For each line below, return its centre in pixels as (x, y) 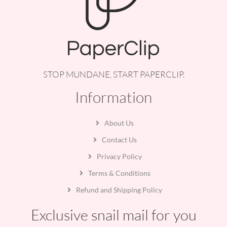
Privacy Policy (119, 157)
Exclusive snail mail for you (113, 215)
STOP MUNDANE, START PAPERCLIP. (113, 74)
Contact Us (119, 140)
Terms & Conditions (119, 173)
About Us (119, 123)
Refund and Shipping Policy (119, 190)
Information (113, 97)
